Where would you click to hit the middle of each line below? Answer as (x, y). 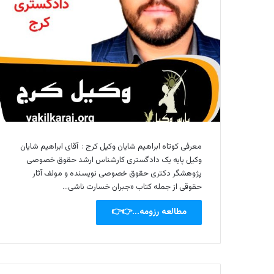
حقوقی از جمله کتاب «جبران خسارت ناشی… (132, 187)
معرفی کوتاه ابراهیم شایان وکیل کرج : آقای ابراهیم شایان (111, 147)
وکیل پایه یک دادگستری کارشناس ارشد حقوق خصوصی (114, 161)
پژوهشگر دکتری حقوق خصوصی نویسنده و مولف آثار (117, 174)
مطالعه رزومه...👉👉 (149, 213)
